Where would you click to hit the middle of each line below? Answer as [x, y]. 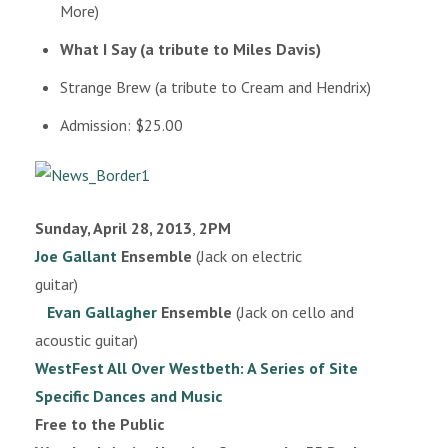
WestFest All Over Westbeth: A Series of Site [196, 368]
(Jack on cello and [293, 312]
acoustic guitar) [86, 340]
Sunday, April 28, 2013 [113, 228]
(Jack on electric [247, 256]
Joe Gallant [76, 256]
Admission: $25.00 [121, 125]
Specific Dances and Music [128, 396]
